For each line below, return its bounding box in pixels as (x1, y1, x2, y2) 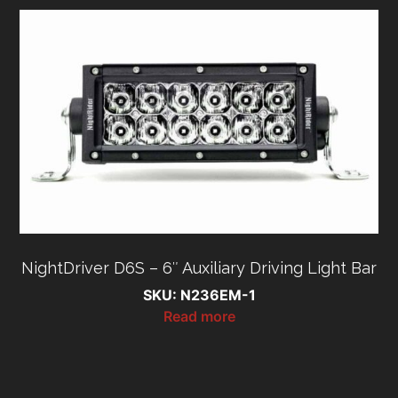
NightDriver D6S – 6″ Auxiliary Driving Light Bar (21, 259, 377, 278)
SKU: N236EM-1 (142, 286, 256, 305)
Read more (163, 307, 235, 326)
